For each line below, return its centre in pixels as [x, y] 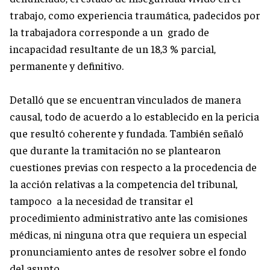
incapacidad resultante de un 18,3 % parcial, [113, 48]
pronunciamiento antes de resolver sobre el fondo [128, 251]
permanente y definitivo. [68, 65]
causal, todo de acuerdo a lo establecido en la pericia [134, 116]
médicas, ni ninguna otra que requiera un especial [128, 234]
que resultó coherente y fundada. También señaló [127, 133]
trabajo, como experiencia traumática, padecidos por [135, 14]
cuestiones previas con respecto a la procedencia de [133, 166]
